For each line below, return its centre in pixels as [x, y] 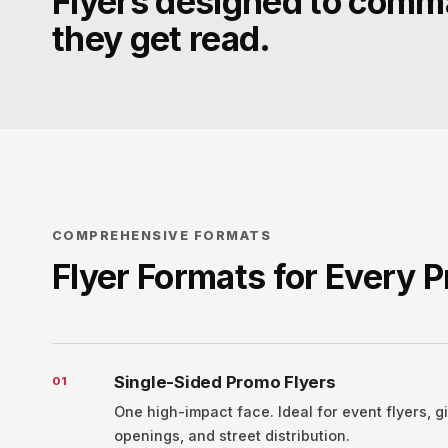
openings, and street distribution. [232, 435]
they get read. [161, 38]
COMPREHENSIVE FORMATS [162, 235]
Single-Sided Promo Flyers [225, 382]
